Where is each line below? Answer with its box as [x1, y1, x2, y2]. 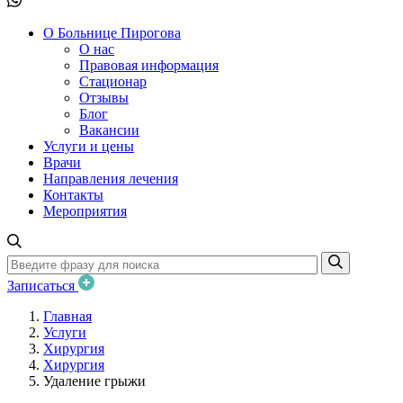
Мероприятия [43, 203, 127, 219]
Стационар [79, 74, 147, 89]
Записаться [7, 277, 78, 293]
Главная [43, 308, 92, 324]
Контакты [43, 187, 103, 202]
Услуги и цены [43, 139, 134, 154]
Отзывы [79, 90, 129, 105]
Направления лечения [43, 171, 178, 186]
